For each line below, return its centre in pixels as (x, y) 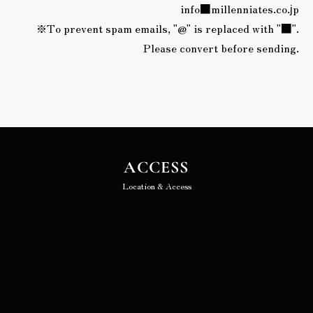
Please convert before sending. (221, 48)
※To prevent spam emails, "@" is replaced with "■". (168, 28)
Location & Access (156, 185)
